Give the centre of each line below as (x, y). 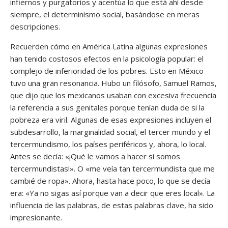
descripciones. (35, 26)
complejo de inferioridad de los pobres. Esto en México (107, 70)
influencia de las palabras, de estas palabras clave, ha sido (112, 205)
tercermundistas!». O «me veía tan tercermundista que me (112, 168)
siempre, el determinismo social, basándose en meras (105, 14)
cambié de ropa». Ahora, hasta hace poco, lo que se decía (110, 180)
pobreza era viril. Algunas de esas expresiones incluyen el (111, 119)
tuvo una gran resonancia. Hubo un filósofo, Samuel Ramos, (113, 83)
